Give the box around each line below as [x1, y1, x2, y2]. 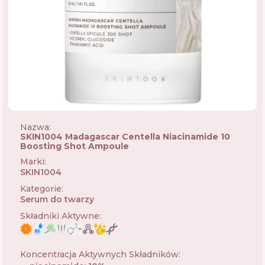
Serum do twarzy [20, 194, 94, 205]
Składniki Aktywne [20, 211, 99, 221]
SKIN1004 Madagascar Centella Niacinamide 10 [20, 131, 230, 142]
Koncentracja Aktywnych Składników [20, 249, 179, 260]
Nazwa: [20, 122, 51, 132]
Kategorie [20, 183, 62, 194]
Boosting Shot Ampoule [20, 141, 129, 151]
